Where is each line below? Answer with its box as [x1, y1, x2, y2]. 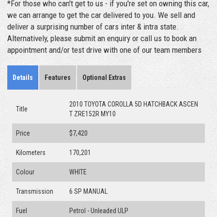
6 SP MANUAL [69, 187, 108, 195]
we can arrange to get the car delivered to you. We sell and [7, 10, 195, 20]
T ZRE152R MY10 [69, 109, 116, 118]
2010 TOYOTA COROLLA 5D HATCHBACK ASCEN [69, 100, 198, 108]
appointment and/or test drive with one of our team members [7, 45, 201, 55]
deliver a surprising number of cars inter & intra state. [7, 21, 179, 31]
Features [45, 73, 71, 81]
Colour [16, 168, 34, 176]
